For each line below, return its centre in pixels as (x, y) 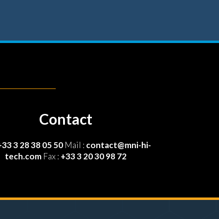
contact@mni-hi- (118, 145)
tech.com (23, 156)
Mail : (74, 145)
